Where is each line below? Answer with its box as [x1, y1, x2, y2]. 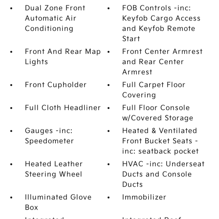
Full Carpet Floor [122, 81, 186, 89]
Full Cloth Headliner [24, 104, 101, 112]
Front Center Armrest [122, 47, 203, 56]
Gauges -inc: [24, 127, 73, 135]
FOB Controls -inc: [122, 4, 192, 12]
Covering [122, 91, 157, 99]
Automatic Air [24, 14, 77, 22]
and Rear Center [122, 58, 185, 66]
